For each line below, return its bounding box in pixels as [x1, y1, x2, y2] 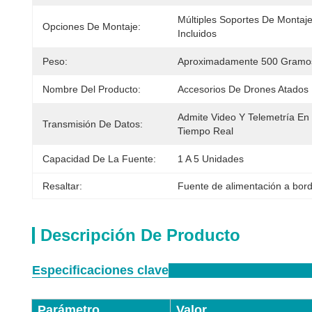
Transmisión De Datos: [42, 118, 143, 130]
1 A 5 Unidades [178, 153, 244, 164]
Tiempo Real [178, 125, 233, 136]
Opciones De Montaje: [42, 21, 141, 32]
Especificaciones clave [32, 263, 169, 277]
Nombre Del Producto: [42, 84, 141, 95]
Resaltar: [42, 180, 82, 192]
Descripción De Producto [40, 226, 240, 244]
